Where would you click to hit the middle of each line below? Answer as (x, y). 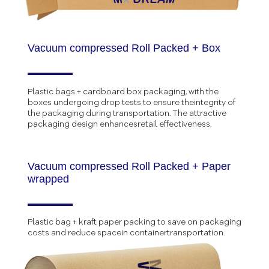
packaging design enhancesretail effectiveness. (119, 124)
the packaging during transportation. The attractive (127, 113)
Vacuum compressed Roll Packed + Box (124, 48)
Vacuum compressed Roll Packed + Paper (129, 166)
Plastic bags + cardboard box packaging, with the (123, 92)
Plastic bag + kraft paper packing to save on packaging (134, 222)
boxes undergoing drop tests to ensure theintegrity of (131, 102)
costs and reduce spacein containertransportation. (126, 233)
